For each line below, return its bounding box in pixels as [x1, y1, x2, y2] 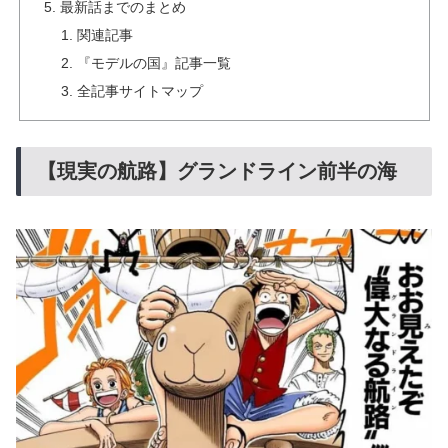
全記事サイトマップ [77, 82, 204, 99]
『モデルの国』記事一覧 [77, 55, 232, 71]
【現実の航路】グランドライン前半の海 [37, 160, 397, 183]
